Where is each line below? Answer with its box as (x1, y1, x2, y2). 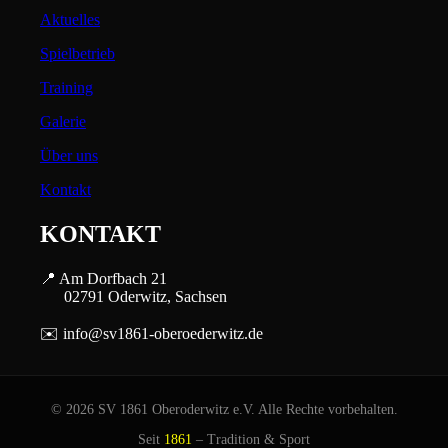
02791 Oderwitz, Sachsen (40, 288, 227, 306)
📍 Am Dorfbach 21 (40, 270, 167, 288)
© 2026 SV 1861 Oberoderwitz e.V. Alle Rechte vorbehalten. (50, 402, 398, 418)
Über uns (40, 147, 98, 165)
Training (40, 79, 93, 97)
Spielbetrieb (40, 45, 115, 63)
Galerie (40, 113, 86, 131)
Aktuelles (40, 11, 100, 29)
